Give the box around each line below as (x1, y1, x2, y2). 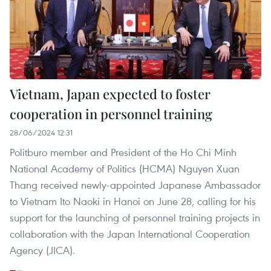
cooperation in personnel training (10, 105, 212, 123)
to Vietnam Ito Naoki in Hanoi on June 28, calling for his (10, 194, 256, 209)
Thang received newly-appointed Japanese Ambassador (10, 178, 261, 192)
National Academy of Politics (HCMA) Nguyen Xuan (10, 162, 240, 176)
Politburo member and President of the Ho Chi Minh (10, 145, 237, 160)
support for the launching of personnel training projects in (10, 211, 260, 225)
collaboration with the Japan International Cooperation (10, 227, 250, 241)
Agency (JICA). (10, 243, 75, 258)
